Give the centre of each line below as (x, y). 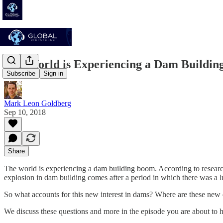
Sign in (53, 74)
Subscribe (21, 74)
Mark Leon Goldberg (38, 103)
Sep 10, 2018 (25, 112)
